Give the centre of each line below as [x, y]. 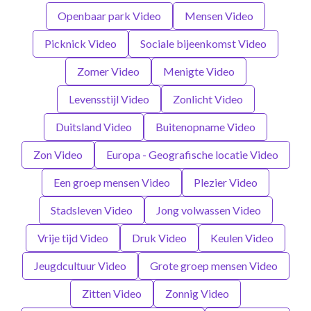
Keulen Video [242, 237]
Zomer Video [108, 71]
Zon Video [58, 154]
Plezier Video [226, 182]
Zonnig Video [197, 293]
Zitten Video [112, 293]
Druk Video [159, 237]
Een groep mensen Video [112, 182]
